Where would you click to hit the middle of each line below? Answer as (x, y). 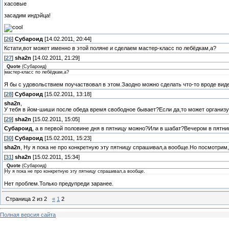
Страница (19, 199)
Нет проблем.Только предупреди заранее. (59, 183)
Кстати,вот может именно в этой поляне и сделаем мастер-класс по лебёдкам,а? (110, 48)
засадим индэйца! (27, 15)
